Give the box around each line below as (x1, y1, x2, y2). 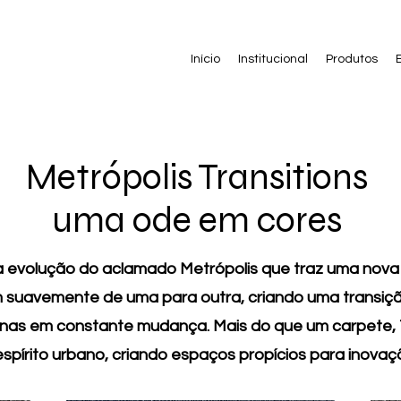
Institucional (238, 53, 308, 65)
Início (191, 53, 220, 65)
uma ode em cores (52, 199, 342, 242)
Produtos (326, 53, 378, 65)
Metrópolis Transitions (26, 156, 368, 199)
